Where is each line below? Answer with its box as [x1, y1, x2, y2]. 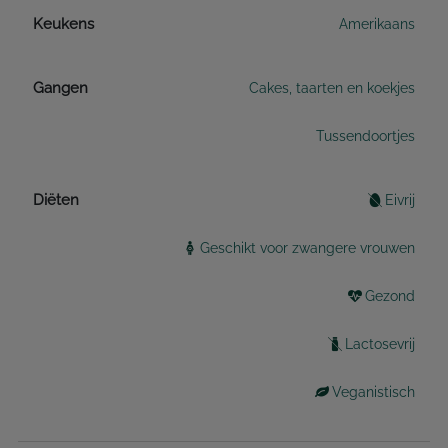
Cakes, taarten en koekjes [249, 80, 415, 97]
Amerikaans [339, 16, 415, 33]
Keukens [33, 15, 94, 34]
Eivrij [385, 192, 415, 209]
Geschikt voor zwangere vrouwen [200, 240, 415, 257]
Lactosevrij [345, 336, 415, 353]
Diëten [33, 191, 79, 210]
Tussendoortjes [316, 128, 415, 145]
